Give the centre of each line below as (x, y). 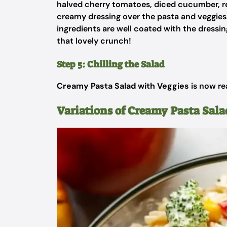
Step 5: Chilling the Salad (111, 64)
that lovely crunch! (94, 41)
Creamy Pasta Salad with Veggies (123, 86)
